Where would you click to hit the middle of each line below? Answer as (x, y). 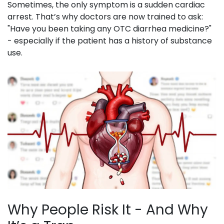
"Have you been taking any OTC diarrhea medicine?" (109, 29)
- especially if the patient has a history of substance (110, 41)
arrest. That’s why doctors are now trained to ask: (105, 17)
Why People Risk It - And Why (108, 210)
